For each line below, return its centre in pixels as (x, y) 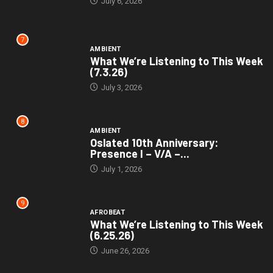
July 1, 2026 (120, 169)
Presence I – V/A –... (140, 154)
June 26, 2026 (124, 251)
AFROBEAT (108, 213)
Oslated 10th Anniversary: (154, 143)
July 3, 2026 (120, 88)
